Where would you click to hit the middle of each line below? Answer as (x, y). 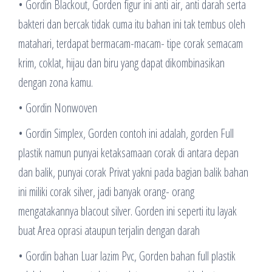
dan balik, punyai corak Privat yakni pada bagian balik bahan (133, 172)
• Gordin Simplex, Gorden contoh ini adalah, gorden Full (126, 133)
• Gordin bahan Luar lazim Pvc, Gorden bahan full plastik (127, 256)
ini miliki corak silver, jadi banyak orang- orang (106, 191)
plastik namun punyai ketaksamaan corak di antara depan (128, 152)
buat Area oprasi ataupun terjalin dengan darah (109, 230)
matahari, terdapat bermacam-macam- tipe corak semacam (131, 43)
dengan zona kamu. (56, 82)
